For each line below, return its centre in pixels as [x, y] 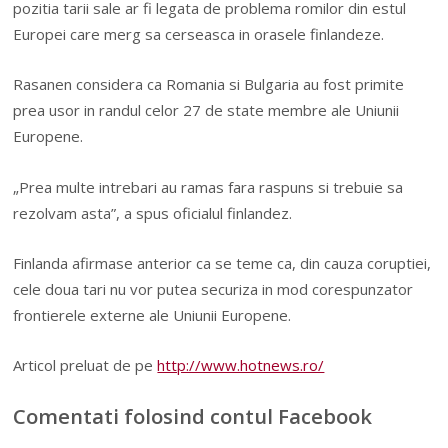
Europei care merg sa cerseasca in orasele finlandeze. [199, 33]
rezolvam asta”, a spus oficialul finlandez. [153, 212]
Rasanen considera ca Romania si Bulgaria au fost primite [209, 84]
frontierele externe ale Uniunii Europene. [152, 315]
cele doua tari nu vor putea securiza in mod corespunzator [213, 289]
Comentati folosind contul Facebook [193, 415]
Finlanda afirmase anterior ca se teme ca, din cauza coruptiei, [222, 263]
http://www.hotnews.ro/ [241, 365]
